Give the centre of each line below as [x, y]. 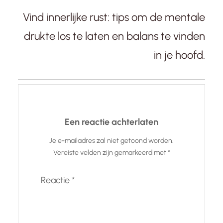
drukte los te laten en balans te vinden [114, 36]
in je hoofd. [179, 55]
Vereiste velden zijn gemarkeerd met [110, 153]
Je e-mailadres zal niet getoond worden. [111, 141]
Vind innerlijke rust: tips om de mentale [114, 17]
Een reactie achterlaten [111, 122]
